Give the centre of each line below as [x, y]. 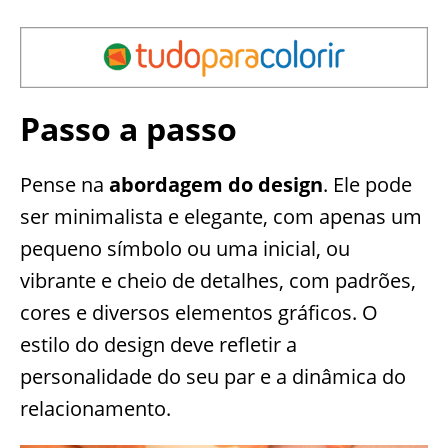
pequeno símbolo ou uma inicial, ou [185, 248]
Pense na [64, 184]
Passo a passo [128, 128]
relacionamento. [95, 408]
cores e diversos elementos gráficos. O [199, 312]
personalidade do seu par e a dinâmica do [213, 376]
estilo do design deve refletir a [158, 344]
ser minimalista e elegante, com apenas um [221, 216]
